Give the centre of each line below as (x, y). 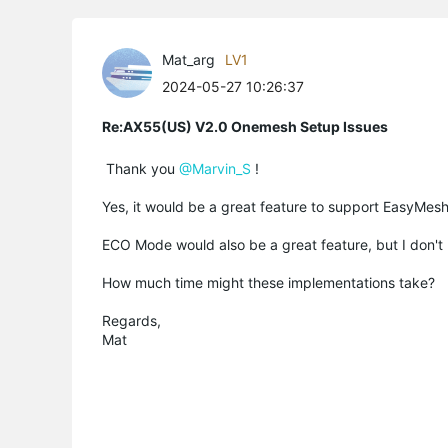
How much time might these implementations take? (268, 282)
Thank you (138, 168)
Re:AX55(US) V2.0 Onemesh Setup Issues (245, 126)
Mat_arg (188, 59)
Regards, (131, 320)
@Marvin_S (215, 168)
